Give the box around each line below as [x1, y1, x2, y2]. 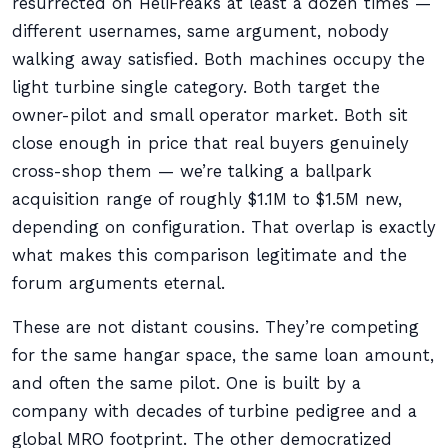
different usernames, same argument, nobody [12, 22, 389, 41]
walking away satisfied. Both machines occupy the [12, 50, 425, 69]
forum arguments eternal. [12, 274, 225, 293]
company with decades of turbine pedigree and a [12, 402, 417, 421]
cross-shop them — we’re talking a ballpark [12, 162, 372, 181]
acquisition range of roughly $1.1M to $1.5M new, [12, 190, 402, 209]
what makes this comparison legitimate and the [12, 246, 407, 265]
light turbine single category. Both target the [12, 78, 380, 97]
